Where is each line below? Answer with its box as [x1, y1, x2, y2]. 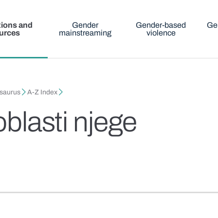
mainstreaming [59, 29, 112, 37]
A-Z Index [27, 89, 58, 96]
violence [146, 29, 176, 37]
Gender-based [136, 21, 186, 29]
